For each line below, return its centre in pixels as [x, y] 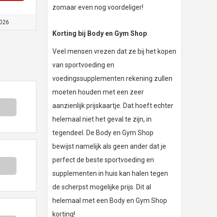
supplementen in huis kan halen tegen [110, 174]
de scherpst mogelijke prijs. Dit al [102, 187]
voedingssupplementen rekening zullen [112, 79]
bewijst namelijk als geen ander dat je [109, 147]
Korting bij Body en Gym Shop [100, 34]
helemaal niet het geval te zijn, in [102, 119]
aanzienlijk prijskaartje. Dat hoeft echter [113, 106]
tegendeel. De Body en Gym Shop [103, 133]
